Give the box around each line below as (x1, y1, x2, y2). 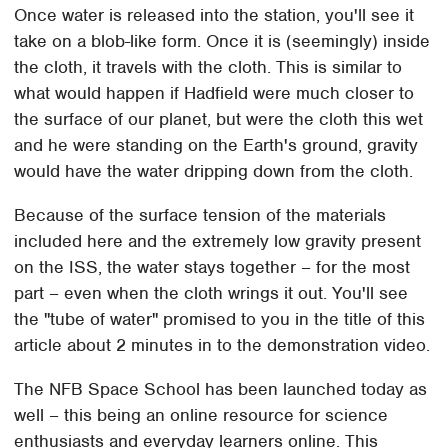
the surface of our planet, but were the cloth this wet (14, 107, 424, 130)
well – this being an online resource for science (14, 403, 389, 426)
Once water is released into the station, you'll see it (14, 3, 415, 26)
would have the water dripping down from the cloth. (14, 159, 414, 182)
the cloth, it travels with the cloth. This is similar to (14, 55, 403, 78)
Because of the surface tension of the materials (14, 203, 387, 226)
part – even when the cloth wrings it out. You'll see (14, 281, 409, 304)
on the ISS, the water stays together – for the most (14, 255, 411, 278)
